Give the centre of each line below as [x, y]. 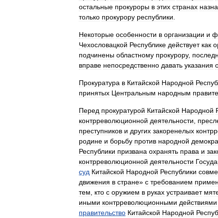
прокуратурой [123, 110]
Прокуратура [99, 83]
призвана [132, 151]
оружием [126, 192]
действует [184, 45]
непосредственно [131, 65]
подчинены [97, 55]
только [89, 17]
